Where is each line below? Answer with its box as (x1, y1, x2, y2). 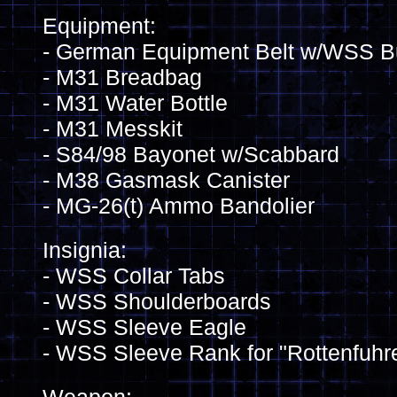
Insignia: (43, 237, 127, 262)
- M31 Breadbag (43, 65, 202, 90)
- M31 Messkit (43, 116, 183, 141)
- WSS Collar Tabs (43, 263, 225, 288)
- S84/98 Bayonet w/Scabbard (43, 142, 339, 167)
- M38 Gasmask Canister (43, 167, 290, 192)
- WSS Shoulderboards (43, 289, 271, 314)
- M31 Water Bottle (43, 90, 228, 115)
